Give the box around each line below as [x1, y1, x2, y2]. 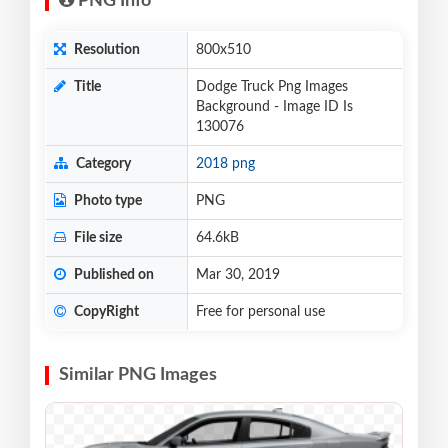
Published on [71, 268, 154, 283]
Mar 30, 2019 [196, 268, 280, 283]
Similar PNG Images [59, 366, 217, 385]
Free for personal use [196, 305, 325, 320]
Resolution [71, 43, 140, 58]
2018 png [196, 157, 255, 172]
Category [73, 157, 131, 172]
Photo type [71, 194, 142, 209]
